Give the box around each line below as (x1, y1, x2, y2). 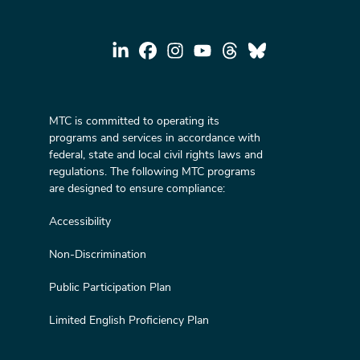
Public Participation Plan (48, 280, 171, 295)
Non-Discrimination (48, 247, 146, 262)
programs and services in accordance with (48, 130, 260, 145)
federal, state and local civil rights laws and (48, 147, 263, 162)
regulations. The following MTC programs (48, 164, 256, 179)
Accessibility (48, 214, 111, 229)
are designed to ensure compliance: (48, 181, 225, 196)
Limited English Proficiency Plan (48, 313, 209, 328)
